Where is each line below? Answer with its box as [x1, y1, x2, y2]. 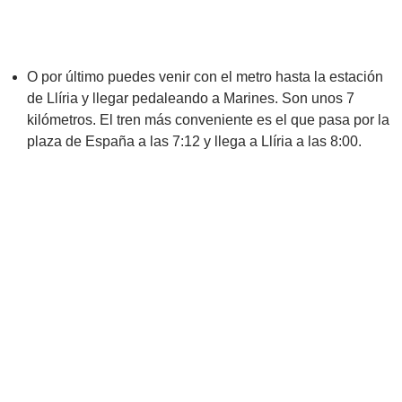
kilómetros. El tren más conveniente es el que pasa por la [27, 112, 389, 127]
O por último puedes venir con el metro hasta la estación [27, 69, 383, 84]
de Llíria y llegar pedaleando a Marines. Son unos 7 [27, 91, 354, 106]
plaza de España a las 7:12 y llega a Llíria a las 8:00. [27, 134, 362, 149]
